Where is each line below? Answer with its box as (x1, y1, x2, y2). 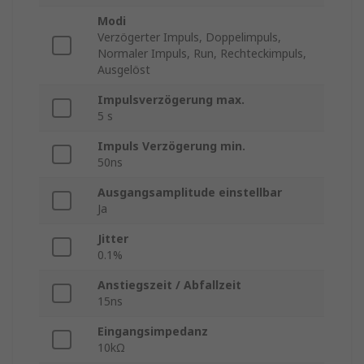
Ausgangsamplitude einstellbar (97, 184, 282, 201)
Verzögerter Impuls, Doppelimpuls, (97, 29, 281, 45)
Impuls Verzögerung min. (97, 138, 245, 154)
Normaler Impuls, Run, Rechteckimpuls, (97, 45, 306, 62)
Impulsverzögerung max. (97, 92, 245, 108)
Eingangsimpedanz (97, 323, 208, 340)
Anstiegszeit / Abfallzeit (97, 277, 241, 293)
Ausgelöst (97, 62, 150, 78)
